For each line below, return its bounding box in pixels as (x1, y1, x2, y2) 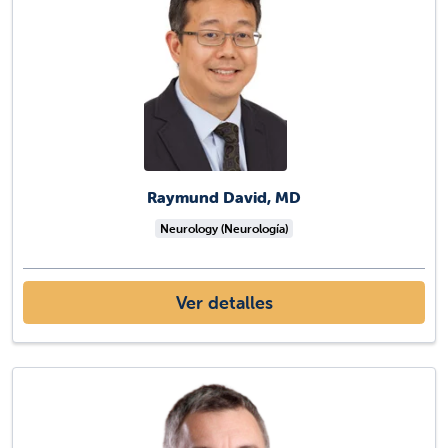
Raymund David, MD (147, 186, 301, 207)
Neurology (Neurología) (160, 220, 288, 236)
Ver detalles (175, 290, 273, 314)
